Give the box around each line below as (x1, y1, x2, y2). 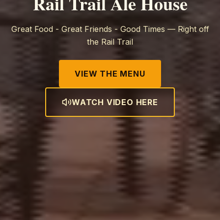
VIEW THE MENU (75, 68, 145, 79)
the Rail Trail (87, 36, 133, 47)
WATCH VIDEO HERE (72, 97, 158, 107)
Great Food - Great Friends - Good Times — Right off (11, 24, 209, 34)
